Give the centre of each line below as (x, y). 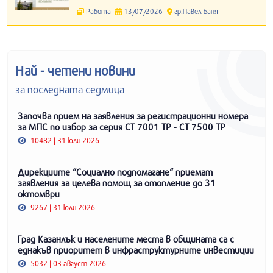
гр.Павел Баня (195, 11)
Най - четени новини (75, 71)
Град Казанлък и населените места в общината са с (126, 239)
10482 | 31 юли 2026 (64, 140)
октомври (39, 194)
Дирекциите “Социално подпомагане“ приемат (115, 172)
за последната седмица (70, 90)
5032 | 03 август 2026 (68, 264)
